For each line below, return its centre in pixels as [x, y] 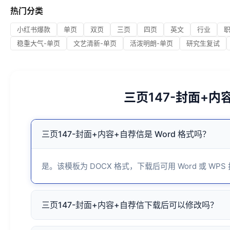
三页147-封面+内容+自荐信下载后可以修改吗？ [130, 205]
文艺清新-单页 [95, 43]
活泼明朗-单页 [151, 43]
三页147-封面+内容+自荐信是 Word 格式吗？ [126, 134]
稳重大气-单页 [39, 43]
